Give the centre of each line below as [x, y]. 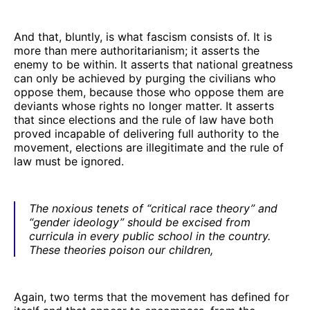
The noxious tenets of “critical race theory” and [153, 208]
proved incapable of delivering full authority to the [146, 133]
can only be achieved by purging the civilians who [145, 78]
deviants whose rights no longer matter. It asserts [144, 106]
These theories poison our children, [121, 249]
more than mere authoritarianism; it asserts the [137, 50]
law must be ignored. [69, 161]
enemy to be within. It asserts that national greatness [153, 64]
